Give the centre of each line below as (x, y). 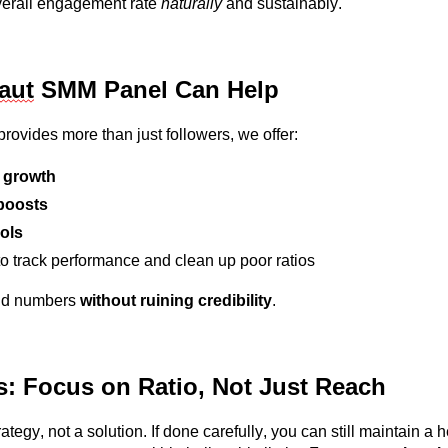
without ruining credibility (176, 300)
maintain (389, 431)
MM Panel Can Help (168, 90)
